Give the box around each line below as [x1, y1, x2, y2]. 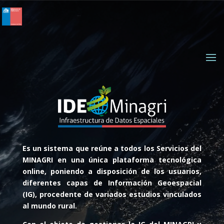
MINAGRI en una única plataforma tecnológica [22, 154, 202, 164]
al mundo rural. [22, 200, 77, 210]
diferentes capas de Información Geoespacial [22, 177, 202, 187]
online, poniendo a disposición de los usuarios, [22, 166, 202, 176]
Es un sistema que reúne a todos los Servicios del [22, 143, 202, 153]
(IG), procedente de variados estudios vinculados [22, 189, 202, 199]
